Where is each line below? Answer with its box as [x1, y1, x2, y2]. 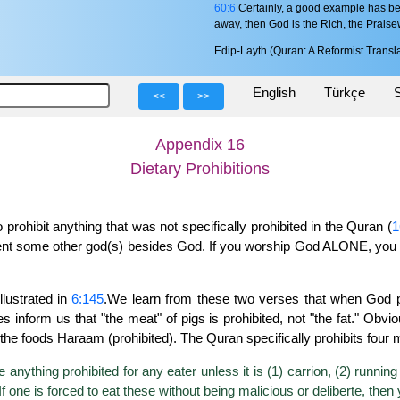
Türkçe [324, 85, 365, 101]
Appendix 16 [155, 136, 245, 154]
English [253, 85, 296, 101]
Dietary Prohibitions [130, 160, 270, 179]
